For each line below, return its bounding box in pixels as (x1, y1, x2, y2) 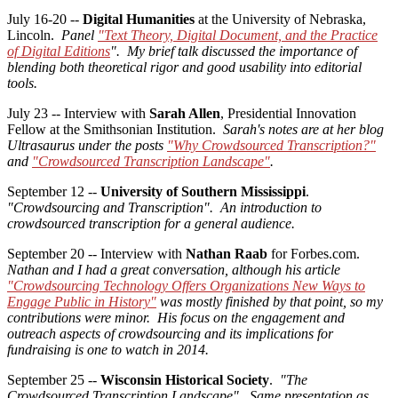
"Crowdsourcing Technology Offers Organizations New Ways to (7, 278, 365, 294)
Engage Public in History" (7, 294, 156, 310)
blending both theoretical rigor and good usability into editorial (7, 60, 362, 76)
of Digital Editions (7, 44, 110, 60)
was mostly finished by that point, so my (156, 294, 383, 310)
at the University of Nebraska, (195, 12, 366, 28)
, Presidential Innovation (220, 106, 356, 122)
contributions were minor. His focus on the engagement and (7, 310, 345, 326)
